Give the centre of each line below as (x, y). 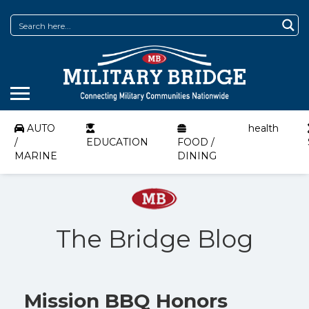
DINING (197, 156)
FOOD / (196, 142)
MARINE (36, 156)
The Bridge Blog (154, 239)
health (263, 128)
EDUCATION (117, 142)
